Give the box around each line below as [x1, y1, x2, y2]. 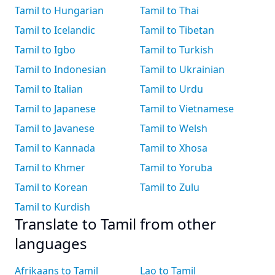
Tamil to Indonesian [15, 63, 106, 76]
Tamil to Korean [15, 180, 88, 194]
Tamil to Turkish [140, 43, 214, 56]
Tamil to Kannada [15, 141, 95, 155]
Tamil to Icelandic [15, 23, 95, 37]
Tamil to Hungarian [15, 4, 104, 17]
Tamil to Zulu [140, 180, 199, 194]
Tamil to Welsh [140, 122, 207, 135]
